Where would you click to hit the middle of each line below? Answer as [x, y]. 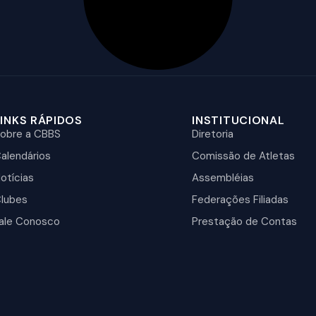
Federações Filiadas [241, 200]
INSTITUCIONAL [238, 120]
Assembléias [223, 178]
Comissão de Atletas [244, 156]
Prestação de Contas [245, 221]
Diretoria [213, 134]
